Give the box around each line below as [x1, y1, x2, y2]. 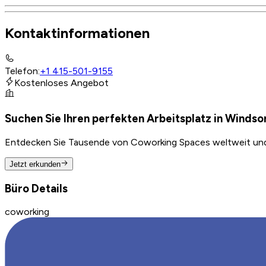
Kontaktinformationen [5, 24, 150, 42]
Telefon [5, 65, 38, 77]
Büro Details [5, 181, 68, 195]
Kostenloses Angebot [14, 77, 109, 89]
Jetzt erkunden [9, 159, 61, 169]
